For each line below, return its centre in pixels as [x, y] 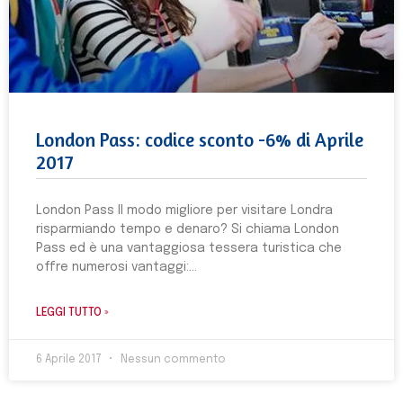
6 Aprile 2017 [70, 360]
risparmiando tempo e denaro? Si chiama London [188, 229]
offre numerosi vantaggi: [112, 267]
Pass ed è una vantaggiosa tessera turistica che [189, 248]
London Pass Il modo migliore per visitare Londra [184, 210]
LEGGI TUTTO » [72, 313]
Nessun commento [172, 360]
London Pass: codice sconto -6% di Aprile [200, 140]
